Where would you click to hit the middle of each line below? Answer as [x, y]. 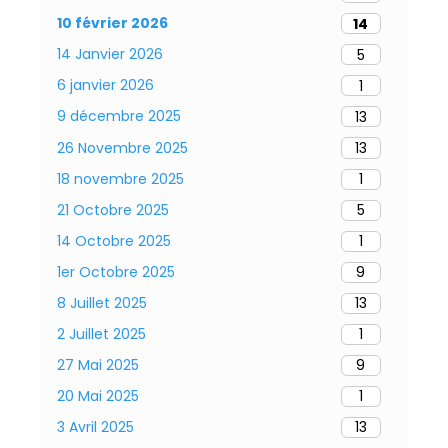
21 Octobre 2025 [113, 209]
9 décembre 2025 [119, 116]
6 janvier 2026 [105, 85]
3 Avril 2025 [95, 426]
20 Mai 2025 [98, 395]
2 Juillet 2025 [101, 333]
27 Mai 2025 [98, 364]
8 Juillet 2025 [102, 302]
